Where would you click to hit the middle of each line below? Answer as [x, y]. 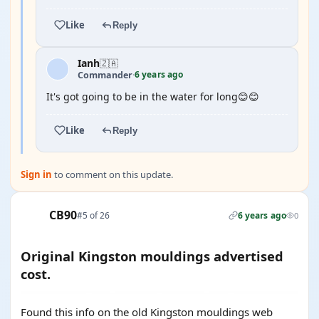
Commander [105, 75]
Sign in [36, 174]
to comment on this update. [113, 174]
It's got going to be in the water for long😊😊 [153, 96]
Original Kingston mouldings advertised [152, 256]
